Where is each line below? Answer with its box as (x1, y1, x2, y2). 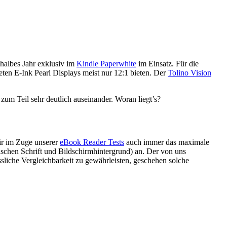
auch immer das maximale (124, 138, 209, 147)
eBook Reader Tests (60, 138, 124, 147)
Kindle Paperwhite (77, 59, 136, 68)
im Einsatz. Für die (136, 59, 199, 68)
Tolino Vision (168, 68, 211, 78)
